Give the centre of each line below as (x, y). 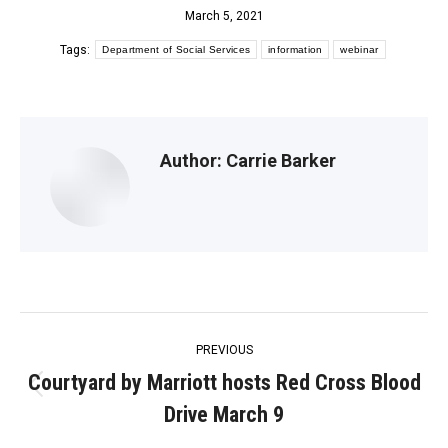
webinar (359, 50)
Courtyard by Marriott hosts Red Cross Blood (224, 382)
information (295, 50)
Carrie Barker (279, 160)
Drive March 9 (224, 414)
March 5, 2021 (224, 15)
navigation (94, 379)
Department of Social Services (176, 50)
